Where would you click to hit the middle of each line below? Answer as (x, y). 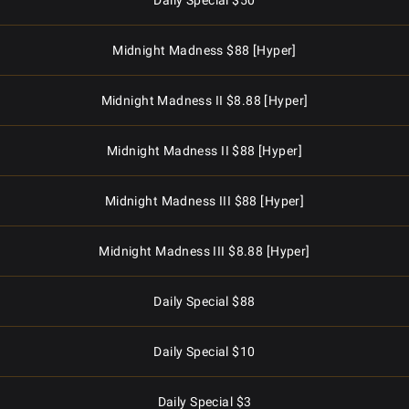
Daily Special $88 (204, 301)
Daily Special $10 (204, 351)
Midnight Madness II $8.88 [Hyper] (204, 100)
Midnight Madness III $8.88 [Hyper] (204, 251)
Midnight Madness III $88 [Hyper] (204, 201)
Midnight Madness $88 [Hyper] (204, 50)
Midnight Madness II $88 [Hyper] (204, 151)
